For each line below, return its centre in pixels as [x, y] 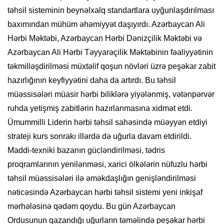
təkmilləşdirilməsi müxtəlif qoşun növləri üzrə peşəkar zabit [111, 66]
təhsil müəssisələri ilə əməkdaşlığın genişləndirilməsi [102, 178]
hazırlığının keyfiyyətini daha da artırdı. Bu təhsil [92, 80]
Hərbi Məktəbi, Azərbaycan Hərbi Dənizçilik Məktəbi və [105, 38]
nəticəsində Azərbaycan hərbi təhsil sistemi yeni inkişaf [105, 192]
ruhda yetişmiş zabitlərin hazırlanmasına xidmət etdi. [100, 108]
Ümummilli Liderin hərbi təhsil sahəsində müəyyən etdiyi [107, 122]
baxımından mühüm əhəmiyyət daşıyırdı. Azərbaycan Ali [106, 24]
